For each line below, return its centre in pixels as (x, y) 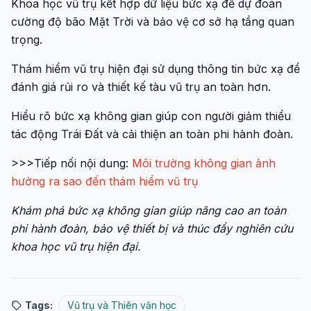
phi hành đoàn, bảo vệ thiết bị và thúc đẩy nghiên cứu (152, 228)
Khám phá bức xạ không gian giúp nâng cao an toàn (149, 210)
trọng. (27, 40)
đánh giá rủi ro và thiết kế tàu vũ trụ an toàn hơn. (141, 87)
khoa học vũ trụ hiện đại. (76, 246)
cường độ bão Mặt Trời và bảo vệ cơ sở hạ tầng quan (153, 22)
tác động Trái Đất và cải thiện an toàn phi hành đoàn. (152, 134)
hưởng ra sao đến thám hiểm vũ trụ (104, 181)
